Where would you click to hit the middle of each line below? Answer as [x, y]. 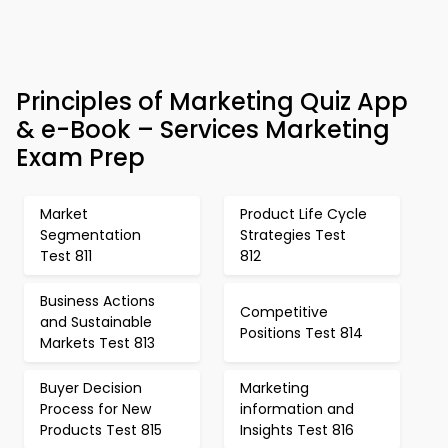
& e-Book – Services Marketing [203, 129]
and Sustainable [96, 322]
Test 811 [66, 256]
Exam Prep [80, 157]
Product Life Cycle [303, 214]
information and [297, 409]
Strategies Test [293, 235]
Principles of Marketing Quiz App [212, 101]
